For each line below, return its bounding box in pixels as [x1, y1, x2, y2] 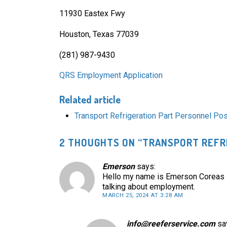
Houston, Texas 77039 [59, 29, 141, 39]
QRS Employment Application [59, 70, 163, 81]
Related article [59, 93, 121, 106]
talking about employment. [102, 182, 195, 192]
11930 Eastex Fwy [59, 8, 127, 18]
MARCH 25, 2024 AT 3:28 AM [102, 192, 183, 199]
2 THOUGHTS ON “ [59, 136, 142, 149]
